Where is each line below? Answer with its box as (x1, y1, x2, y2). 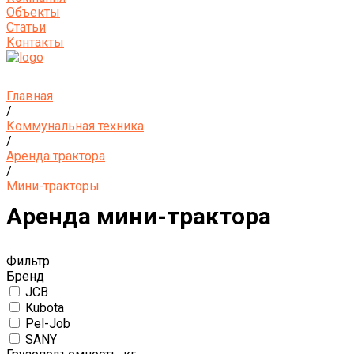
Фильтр (6, 254, 50, 269)
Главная (6, 88, 53, 104)
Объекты (6, 5, 60, 20)
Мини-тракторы (6, 179, 100, 194)
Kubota (25, 300, 64, 315)
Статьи (6, 20, 46, 35)
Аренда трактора (6, 149, 105, 164)
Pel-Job (25, 316, 70, 331)
